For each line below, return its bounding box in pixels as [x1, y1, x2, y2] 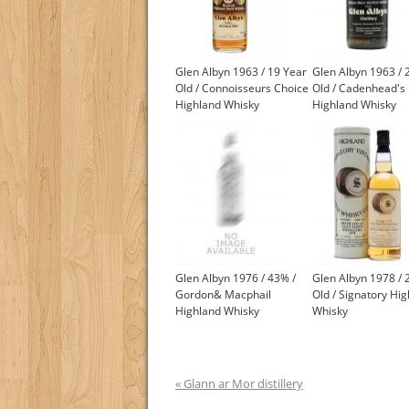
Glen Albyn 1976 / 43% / [175, 270, 296, 287]
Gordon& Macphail [175, 287, 271, 303]
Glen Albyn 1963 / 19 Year [175, 64, 307, 80]
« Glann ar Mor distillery [175, 376, 303, 393]
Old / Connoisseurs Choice [175, 80, 309, 97]
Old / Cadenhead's [312, 80, 405, 97]
